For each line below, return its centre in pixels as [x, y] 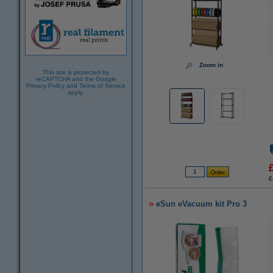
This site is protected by [76, 73]
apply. [76, 93]
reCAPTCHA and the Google [76, 79]
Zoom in [211, 65]
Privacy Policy [45, 86]
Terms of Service [102, 86]
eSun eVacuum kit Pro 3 [201, 204]
